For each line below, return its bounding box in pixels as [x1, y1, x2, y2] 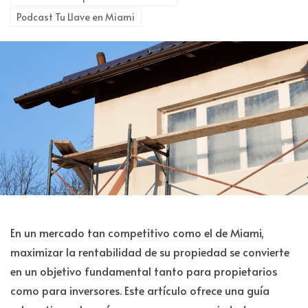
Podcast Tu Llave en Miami [16, 10, 135, 23]
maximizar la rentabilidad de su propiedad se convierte [10, 244, 289, 259]
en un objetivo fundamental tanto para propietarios [10, 263, 277, 278]
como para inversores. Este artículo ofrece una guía [10, 283, 269, 298]
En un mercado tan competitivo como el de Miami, [10, 225, 264, 240]
